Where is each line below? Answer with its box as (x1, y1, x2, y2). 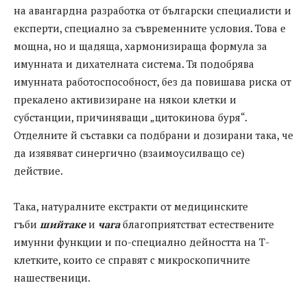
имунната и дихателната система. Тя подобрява (14, 57, 254, 71)
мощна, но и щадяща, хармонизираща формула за (14, 39, 267, 53)
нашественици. (14, 271, 90, 285)
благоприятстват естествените (123, 217, 274, 232)
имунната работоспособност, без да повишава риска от (14, 75, 291, 89)
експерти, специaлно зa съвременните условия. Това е (14, 21, 286, 36)
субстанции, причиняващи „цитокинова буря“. (14, 110, 247, 125)
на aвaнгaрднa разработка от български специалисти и (14, 3, 291, 18)
